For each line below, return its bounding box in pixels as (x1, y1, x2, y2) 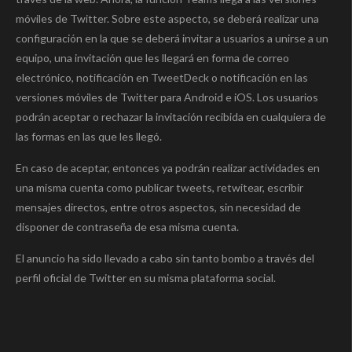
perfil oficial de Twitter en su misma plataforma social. (16, 271, 276, 285)
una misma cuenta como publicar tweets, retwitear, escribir (16, 181, 303, 195)
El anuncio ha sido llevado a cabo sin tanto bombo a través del (16, 251, 314, 266)
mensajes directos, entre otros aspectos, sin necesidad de (16, 200, 301, 214)
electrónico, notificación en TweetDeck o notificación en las (16, 71, 308, 85)
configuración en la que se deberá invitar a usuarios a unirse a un (16, 31, 328, 46)
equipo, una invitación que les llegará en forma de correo (16, 51, 289, 65)
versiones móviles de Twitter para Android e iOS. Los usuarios (16, 90, 318, 104)
